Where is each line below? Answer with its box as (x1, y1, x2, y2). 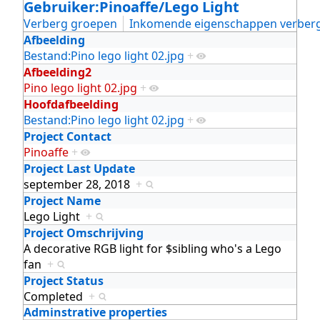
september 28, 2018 (24, 176, 136, 192)
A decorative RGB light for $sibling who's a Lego (24, 240, 281, 256)
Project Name (24, 192, 101, 209)
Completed (24, 288, 89, 304)
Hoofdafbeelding (24, 96, 119, 112)
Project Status (24, 272, 104, 289)
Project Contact (24, 128, 111, 144)
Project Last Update (24, 160, 135, 176)
